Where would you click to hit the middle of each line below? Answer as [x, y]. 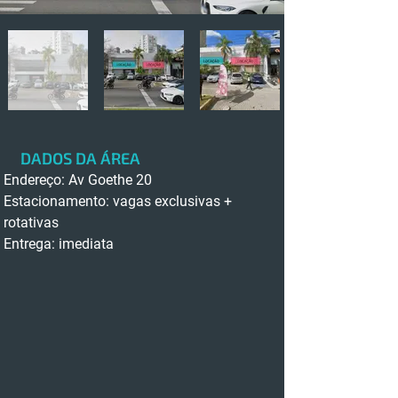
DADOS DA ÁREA [80, 158]
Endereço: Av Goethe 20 [78, 180]
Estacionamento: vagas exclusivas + [119, 201]
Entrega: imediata [60, 244]
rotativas [31, 223]
